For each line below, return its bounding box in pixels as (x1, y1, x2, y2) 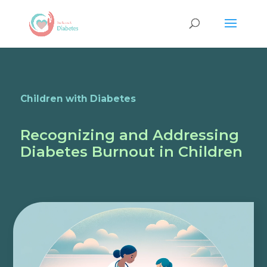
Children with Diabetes (20, 93, 136, 104)
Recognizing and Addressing (20, 126, 239, 144)
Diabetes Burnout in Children (20, 143, 243, 160)
